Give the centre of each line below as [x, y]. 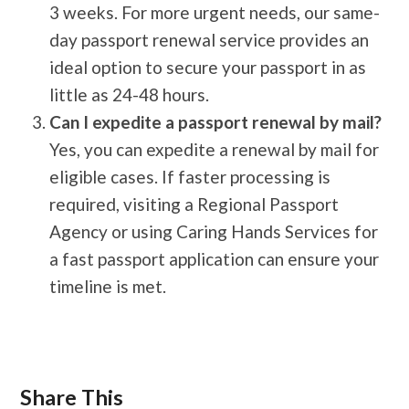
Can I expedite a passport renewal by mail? [216, 121]
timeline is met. [108, 286]
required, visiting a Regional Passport [194, 204]
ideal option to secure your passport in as [208, 67]
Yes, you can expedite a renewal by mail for [215, 149]
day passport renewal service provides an [210, 39]
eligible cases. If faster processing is [190, 176]
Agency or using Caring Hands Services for [214, 231]
